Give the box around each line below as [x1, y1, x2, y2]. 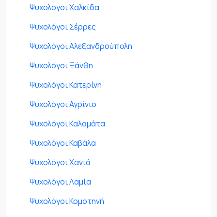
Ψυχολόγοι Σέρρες [30, 21, 96, 32]
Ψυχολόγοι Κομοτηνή [30, 196, 104, 207]
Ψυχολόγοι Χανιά [30, 157, 91, 168]
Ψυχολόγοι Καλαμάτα [30, 118, 105, 129]
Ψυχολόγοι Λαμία [30, 176, 91, 187]
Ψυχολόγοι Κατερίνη [30, 79, 102, 91]
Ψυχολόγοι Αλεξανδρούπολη [30, 41, 132, 52]
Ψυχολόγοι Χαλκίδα [30, 2, 99, 13]
